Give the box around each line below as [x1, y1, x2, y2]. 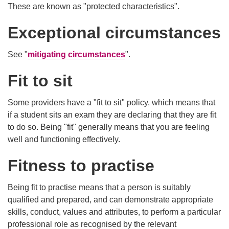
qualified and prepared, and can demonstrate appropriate [8, 195, 213, 204]
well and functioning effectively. [8, 135, 120, 144]
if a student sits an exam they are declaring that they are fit [8, 110, 216, 120]
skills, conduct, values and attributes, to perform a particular [8, 208, 221, 217]
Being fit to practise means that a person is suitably [8, 183, 191, 192]
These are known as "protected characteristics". [8, 2, 179, 11]
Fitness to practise [8, 156, 154, 175]
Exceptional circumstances [8, 24, 221, 42]
